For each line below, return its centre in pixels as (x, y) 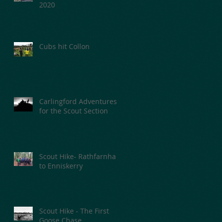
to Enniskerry (61, 166)
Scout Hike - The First (74, 211)
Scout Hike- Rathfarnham (81, 156)
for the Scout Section (74, 111)
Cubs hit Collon (64, 46)
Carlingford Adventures (78, 101)
